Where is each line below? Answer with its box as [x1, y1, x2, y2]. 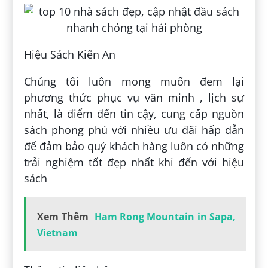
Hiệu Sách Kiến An [24, 47, 116, 62]
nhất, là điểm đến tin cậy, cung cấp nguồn [24, 106, 244, 121]
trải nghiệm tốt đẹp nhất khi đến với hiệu [24, 155, 244, 170]
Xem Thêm [37, 210, 89, 224]
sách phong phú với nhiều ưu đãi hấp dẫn [24, 123, 244, 138]
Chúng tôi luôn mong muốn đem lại [24, 74, 244, 89]
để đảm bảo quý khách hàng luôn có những [24, 139, 244, 154]
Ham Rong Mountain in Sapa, [94, 210, 236, 224]
